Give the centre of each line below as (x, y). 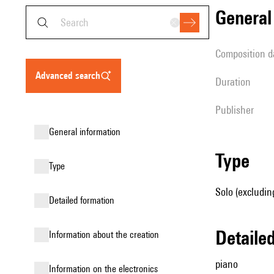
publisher (237, 110)
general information (87, 132)
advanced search (71, 76)
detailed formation (84, 200)
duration (236, 82)
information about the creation (105, 235)
